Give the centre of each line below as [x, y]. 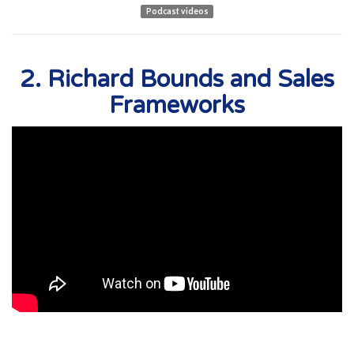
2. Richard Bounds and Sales [177, 79]
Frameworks [177, 105]
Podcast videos [177, 11]
